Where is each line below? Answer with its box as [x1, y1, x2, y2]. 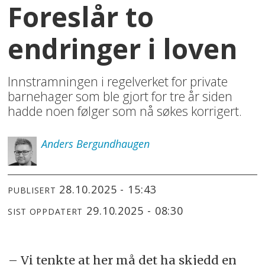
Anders [41, 136, 73, 151]
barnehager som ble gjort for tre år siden [8, 87, 233, 105]
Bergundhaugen [76, 136, 150, 151]
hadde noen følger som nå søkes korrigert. [8, 102, 243, 119]
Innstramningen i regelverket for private [8, 72, 228, 90]
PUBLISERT [8, 184, 56, 196]
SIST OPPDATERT [8, 205, 83, 217]
